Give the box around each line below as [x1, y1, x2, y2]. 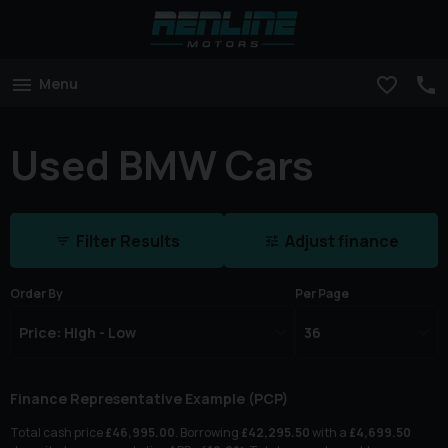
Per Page [295, 285, 350, 303]
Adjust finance [284, 230, 399, 253]
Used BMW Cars [10, 136, 314, 192]
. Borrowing [175, 424, 241, 442]
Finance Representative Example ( [10, 389, 254, 409]
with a [310, 424, 349, 442]
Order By [10, 285, 63, 303]
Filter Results [75, 230, 180, 253]
